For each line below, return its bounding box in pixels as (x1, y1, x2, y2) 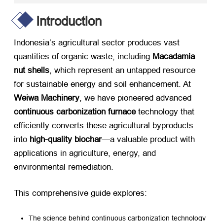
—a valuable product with (102, 135, 195, 144)
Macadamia (152, 52, 195, 61)
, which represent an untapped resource (49, 66, 195, 75)
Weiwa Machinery (14, 93, 79, 103)
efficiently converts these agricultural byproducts (14, 121, 193, 130)
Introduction (36, 13, 102, 29)
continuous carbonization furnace (14, 107, 136, 116)
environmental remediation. (14, 162, 113, 172)
